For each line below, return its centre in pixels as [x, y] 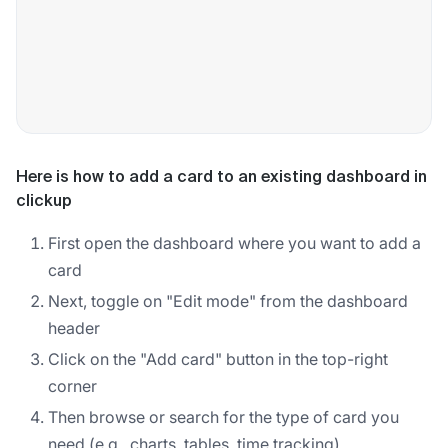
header [74, 327]
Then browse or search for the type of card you [223, 416]
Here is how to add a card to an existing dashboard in [221, 177]
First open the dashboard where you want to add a [234, 242]
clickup [44, 201]
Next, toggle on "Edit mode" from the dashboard [228, 300]
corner [72, 385]
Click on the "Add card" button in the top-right [218, 358]
